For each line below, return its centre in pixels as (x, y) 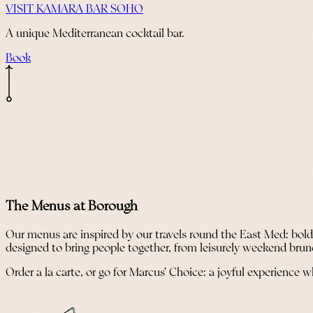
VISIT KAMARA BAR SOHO (74, 10)
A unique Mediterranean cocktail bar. (95, 34)
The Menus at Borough (72, 206)
